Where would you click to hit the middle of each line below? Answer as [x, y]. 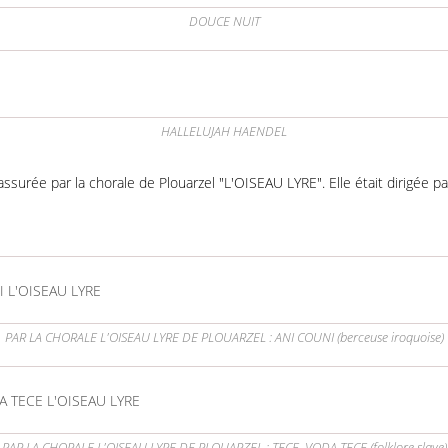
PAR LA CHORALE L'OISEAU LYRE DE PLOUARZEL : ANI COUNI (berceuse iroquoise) [224, 338]
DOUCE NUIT [224, 22]
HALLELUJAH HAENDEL [224, 132]
